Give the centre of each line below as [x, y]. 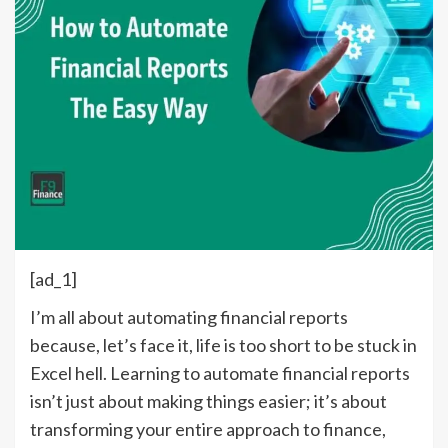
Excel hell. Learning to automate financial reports [220, 372]
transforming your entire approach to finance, [208, 428]
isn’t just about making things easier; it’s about [208, 400]
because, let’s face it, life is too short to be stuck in [223, 344]
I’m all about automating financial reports [189, 316]
